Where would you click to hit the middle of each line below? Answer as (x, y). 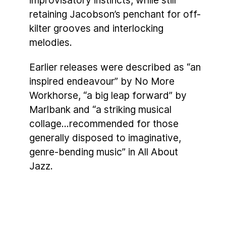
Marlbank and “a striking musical (100, 110)
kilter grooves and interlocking (96, 29)
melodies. (51, 43)
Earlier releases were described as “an (115, 67)
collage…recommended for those (104, 124)
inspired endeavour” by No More (102, 81)
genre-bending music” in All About (104, 152)
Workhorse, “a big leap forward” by (108, 96)
